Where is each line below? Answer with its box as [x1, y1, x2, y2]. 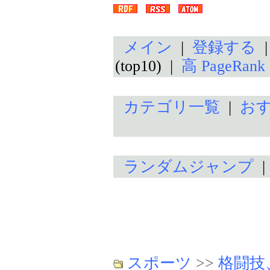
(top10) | [115, 57, 181, 75]
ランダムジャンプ [124, 158, 254, 175]
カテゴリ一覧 [124, 98, 220, 116]
